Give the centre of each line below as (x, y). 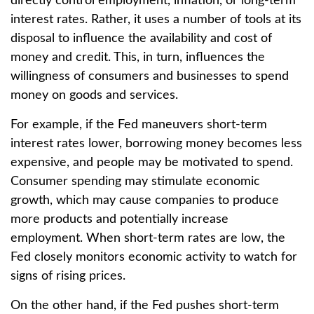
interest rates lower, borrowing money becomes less (156, 144)
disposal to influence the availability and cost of (141, 39)
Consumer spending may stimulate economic (135, 182)
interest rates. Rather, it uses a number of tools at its (156, 20)
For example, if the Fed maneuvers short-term (139, 125)
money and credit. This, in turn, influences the (138, 57)
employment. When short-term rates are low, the (148, 238)
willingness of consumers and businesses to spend (150, 76)
